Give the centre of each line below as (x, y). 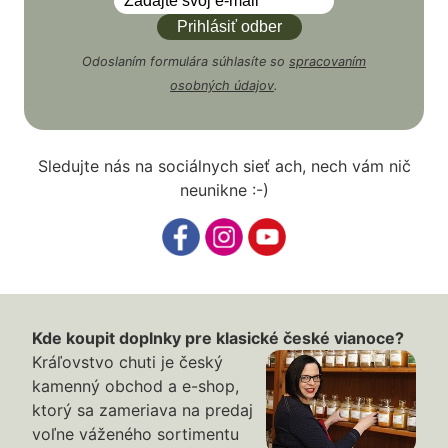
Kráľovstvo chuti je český (127, 362)
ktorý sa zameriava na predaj (142, 410)
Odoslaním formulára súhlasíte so (185, 62)
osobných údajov (222, 86)
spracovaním (327, 62)
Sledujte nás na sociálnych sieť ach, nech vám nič (224, 166)
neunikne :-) (224, 190)
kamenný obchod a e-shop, (135, 386)
